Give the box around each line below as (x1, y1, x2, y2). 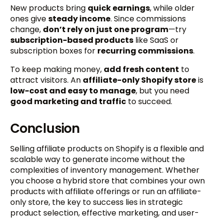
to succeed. (126, 95, 173, 107)
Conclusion (10, 119, 80, 137)
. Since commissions (110, 13, 186, 24)
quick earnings (88, 2, 150, 14)
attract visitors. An (10, 74, 83, 86)
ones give (10, 13, 49, 24)
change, (10, 23, 43, 35)
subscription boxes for (10, 45, 98, 56)
